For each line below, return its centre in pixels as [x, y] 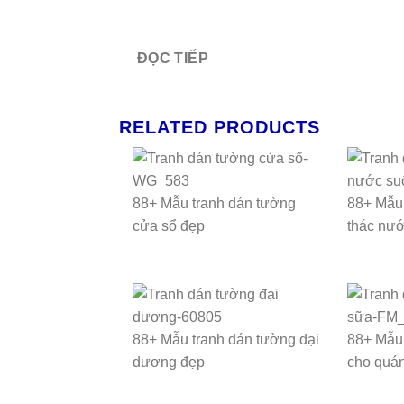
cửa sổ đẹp [169, 226]
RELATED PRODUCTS [220, 128]
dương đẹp [169, 363]
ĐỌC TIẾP [173, 58]
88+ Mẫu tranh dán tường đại [226, 340]
